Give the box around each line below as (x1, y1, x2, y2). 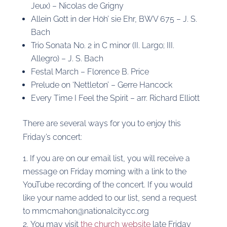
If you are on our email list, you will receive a (29, 154, 190, 163)
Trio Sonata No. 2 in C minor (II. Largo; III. (30, 41, 174, 50)
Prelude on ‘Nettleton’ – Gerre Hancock (30, 80, 172, 90)
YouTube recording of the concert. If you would (22, 180, 193, 190)
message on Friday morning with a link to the (22, 167, 186, 176)
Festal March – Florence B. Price (30, 67, 149, 77)
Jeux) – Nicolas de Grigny (30, 1, 124, 11)
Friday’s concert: (22, 132, 82, 142)
